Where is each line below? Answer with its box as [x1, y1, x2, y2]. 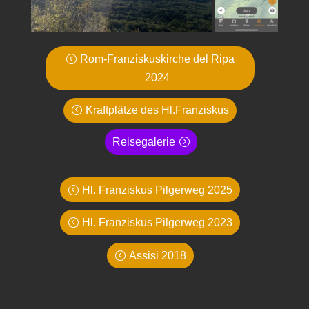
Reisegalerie [112, 135, 175, 148]
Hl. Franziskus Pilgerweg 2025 [82, 183, 233, 196]
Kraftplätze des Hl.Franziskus [86, 104, 230, 117]
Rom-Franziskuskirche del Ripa [80, 52, 235, 65]
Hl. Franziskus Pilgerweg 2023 [82, 217, 233, 229]
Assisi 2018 [128, 249, 186, 261]
